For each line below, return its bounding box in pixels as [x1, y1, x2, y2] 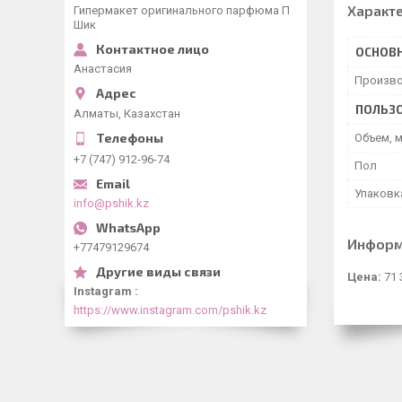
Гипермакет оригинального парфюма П [74, 4, 290, 17]
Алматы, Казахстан [74, 106, 180, 120]
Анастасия [74, 62, 132, 75]
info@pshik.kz [74, 196, 149, 210]
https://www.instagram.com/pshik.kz [74, 302, 267, 317]
